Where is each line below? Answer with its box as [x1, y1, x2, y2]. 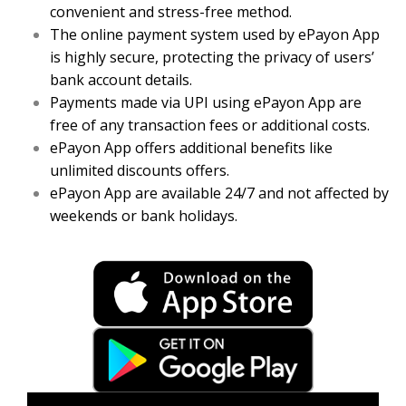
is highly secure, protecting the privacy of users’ [50, 47, 374, 68]
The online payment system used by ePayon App [50, 24, 380, 45]
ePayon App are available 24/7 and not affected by [50, 183, 389, 204]
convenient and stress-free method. [50, 2, 292, 23]
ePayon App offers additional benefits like [50, 138, 333, 159]
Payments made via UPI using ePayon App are [50, 92, 362, 113]
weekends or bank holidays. [50, 206, 237, 227]
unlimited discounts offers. [50, 160, 229, 181]
